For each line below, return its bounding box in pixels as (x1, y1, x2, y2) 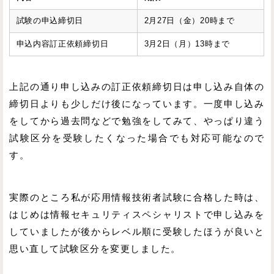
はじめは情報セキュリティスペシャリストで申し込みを (9, 209, 265, 220)
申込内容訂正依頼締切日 (16, 40, 109, 49)
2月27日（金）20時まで (144, 17, 235, 26)
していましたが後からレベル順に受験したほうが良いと (9, 226, 265, 237)
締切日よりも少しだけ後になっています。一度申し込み (9, 98, 265, 109)
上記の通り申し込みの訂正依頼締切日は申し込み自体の (9, 81, 265, 92)
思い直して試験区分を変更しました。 (9, 243, 181, 254)
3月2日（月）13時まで (144, 40, 230, 49)
